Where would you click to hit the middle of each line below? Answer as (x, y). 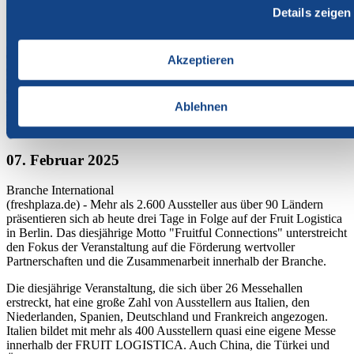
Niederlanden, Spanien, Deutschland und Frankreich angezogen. (167, 317)
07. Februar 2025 (63, 160)
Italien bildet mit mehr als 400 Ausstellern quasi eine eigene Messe (171, 331)
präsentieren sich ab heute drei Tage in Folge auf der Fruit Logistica (174, 219)
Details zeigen (312, 12)
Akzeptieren (201, 60)
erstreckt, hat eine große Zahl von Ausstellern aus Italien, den (158, 303)
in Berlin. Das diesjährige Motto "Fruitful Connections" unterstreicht (177, 233)
